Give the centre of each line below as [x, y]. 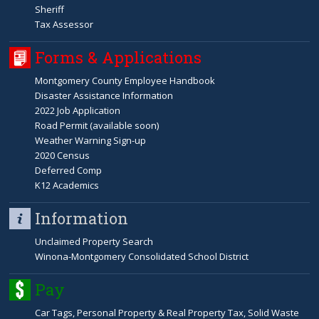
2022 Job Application [78, 111]
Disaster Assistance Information [104, 96]
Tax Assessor [64, 25]
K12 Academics [67, 185]
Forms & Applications [119, 58]
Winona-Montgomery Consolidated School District [142, 257]
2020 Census [63, 156]
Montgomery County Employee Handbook [125, 81]
